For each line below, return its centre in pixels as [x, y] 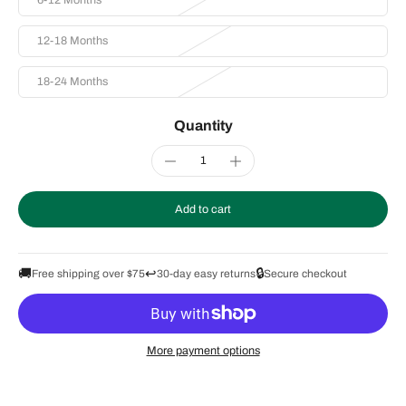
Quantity [203, 126]
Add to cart [203, 209]
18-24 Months [72, 82]
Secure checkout [305, 274]
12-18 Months [72, 41]
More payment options [203, 350]
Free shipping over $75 [88, 274]
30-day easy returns [206, 274]
